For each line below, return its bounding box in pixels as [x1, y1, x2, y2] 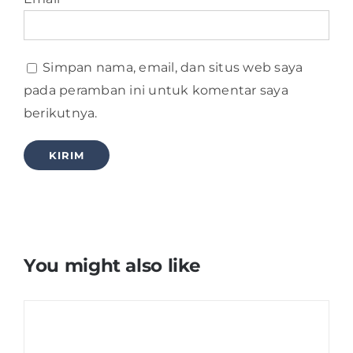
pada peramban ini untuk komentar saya [23, 83, 288, 98]
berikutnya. [23, 106, 98, 121]
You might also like [23, 254, 201, 277]
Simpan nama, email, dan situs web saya [43, 60, 303, 76]
